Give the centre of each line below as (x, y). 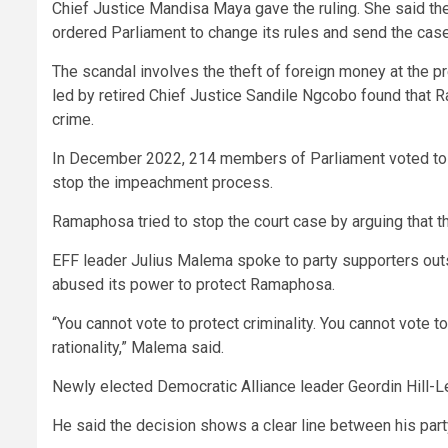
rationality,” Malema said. (138, 348)
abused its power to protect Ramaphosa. (193, 285)
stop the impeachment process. (162, 183)
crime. (73, 120)
